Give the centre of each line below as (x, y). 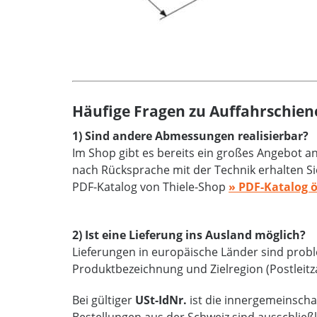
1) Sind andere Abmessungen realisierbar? (190, 136)
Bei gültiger (104, 300)
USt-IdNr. (161, 300)
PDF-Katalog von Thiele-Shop (150, 187)
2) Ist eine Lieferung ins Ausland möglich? (189, 235)
